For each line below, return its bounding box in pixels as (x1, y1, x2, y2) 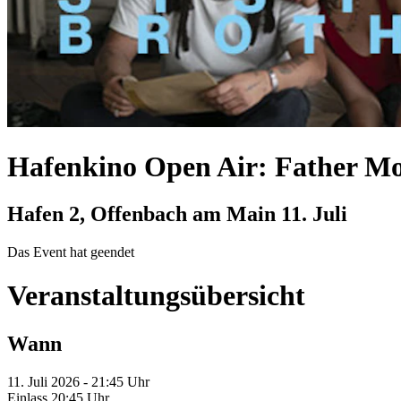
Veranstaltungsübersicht (7, 279, 305, 312)
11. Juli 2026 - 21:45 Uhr (7, 373, 149, 389)
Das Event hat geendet (7, 243, 134, 260)
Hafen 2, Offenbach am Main (7, 202, 281, 226)
